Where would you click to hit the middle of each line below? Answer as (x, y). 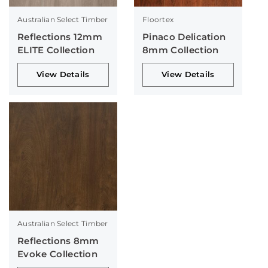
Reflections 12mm (60, 36)
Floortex (158, 19)
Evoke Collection (58, 254)
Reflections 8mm (58, 240)
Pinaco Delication (184, 36)
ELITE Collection (56, 50)
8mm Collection (180, 50)
